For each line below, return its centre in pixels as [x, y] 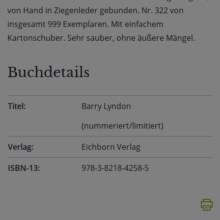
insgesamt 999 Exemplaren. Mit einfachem [85, 24]
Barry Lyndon [106, 106]
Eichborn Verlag [111, 147]
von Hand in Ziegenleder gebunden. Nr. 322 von [96, 11]
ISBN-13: [24, 168]
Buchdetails [49, 73]
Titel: [17, 106]
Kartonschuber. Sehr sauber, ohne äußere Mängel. [101, 38]
